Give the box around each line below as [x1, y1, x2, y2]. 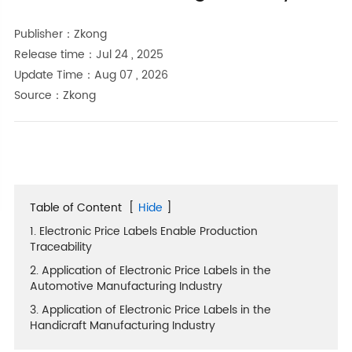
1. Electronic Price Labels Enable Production [29, 222, 258, 241]
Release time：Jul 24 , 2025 [13, 46, 163, 64]
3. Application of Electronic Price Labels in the [29, 301, 271, 320]
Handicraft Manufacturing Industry [29, 317, 215, 335]
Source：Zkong [13, 86, 96, 105]
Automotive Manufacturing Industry [29, 277, 222, 296]
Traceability [29, 238, 92, 257]
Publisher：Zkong [13, 25, 107, 44]
